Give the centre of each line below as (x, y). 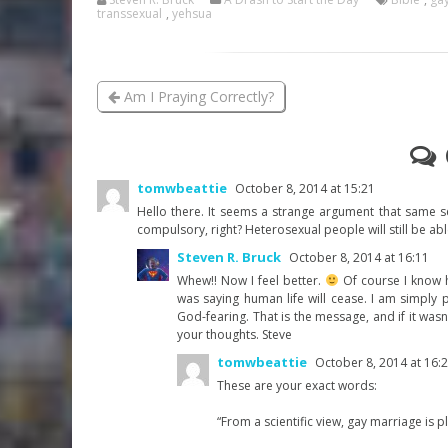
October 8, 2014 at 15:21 (305, 188)
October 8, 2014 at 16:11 (359, 257)
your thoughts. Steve (234, 334)
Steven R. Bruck (229, 256)
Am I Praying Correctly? (197, 96)
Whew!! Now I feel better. (251, 280)
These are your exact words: (297, 385)
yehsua (192, 13)
